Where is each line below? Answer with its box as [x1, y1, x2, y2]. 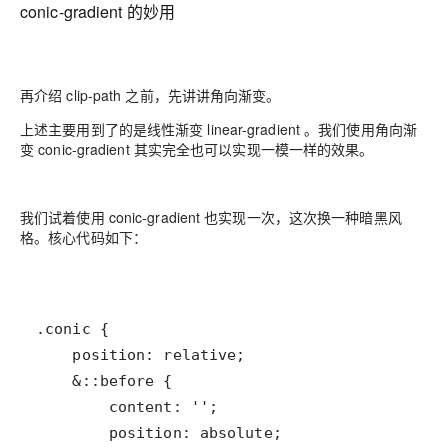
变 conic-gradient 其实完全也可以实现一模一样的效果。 [20, 138, 374, 159]
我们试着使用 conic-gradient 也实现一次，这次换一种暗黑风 [20, 206, 402, 227]
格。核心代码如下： [20, 226, 147, 247]
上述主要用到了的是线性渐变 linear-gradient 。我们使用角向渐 [20, 118, 417, 139]
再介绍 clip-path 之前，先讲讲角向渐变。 [20, 84, 281, 105]
